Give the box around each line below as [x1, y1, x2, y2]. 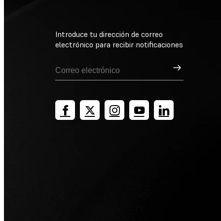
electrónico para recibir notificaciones [55, 39, 183, 50]
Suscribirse [171, 62, 211, 71]
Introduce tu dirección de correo [55, 29, 163, 39]
